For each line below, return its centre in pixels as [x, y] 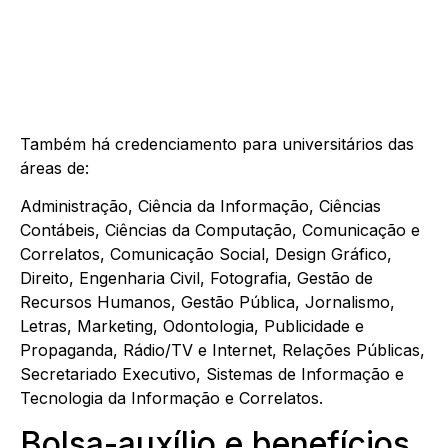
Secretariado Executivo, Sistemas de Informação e [212, 374]
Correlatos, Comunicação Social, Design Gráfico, [206, 254]
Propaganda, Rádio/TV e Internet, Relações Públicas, [222, 350]
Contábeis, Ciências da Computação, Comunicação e [220, 230]
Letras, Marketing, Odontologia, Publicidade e [192, 326]
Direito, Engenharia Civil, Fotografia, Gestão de [196, 278]
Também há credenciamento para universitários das [217, 144]
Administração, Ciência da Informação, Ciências [200, 206]
